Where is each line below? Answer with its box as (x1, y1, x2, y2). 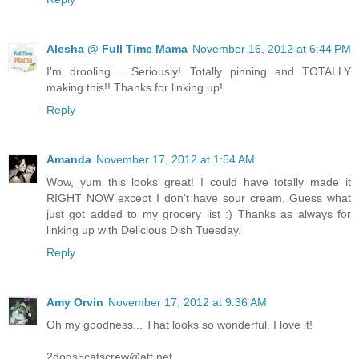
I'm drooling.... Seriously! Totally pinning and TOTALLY (46, 65, 351, 79)
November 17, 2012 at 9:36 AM (108, 296, 267, 309)
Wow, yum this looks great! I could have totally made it (46, 175, 351, 189)
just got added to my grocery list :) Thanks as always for (46, 208, 351, 221)
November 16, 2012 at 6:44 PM (192, 42, 351, 56)
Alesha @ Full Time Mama (46, 42, 188, 56)
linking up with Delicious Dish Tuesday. (46, 224, 241, 237)
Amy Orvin (46, 296, 103, 309)
